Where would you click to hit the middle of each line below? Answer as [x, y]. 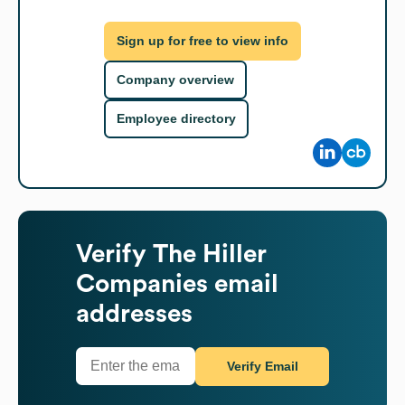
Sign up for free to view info [202, 41]
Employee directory [176, 119]
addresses [134, 313]
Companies [142, 283]
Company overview [175, 80]
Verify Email [262, 367]
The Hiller [210, 254]
